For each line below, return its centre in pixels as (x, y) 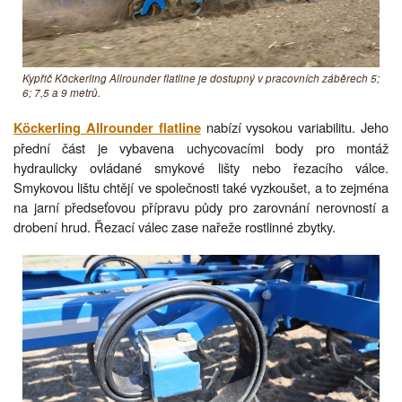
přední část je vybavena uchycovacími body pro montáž (201, 148)
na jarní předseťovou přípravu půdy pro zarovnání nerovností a (201, 207)
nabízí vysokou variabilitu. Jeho (295, 127)
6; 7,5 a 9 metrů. (61, 93)
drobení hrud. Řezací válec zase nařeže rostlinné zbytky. (175, 227)
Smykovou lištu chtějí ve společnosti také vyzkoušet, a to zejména (201, 188)
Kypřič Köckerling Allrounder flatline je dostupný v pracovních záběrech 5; (201, 79)
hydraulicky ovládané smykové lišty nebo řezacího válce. (201, 168)
